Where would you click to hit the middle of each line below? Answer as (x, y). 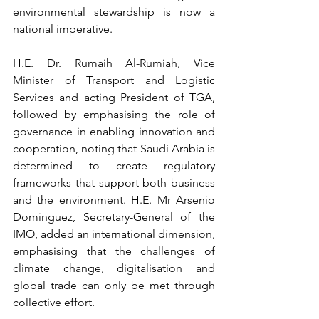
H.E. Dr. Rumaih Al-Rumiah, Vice (114, 63)
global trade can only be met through (114, 286)
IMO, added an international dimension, (114, 234)
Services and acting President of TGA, (114, 98)
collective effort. (54, 303)
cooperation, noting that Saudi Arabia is (114, 149)
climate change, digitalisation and (114, 268)
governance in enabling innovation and (114, 132)
